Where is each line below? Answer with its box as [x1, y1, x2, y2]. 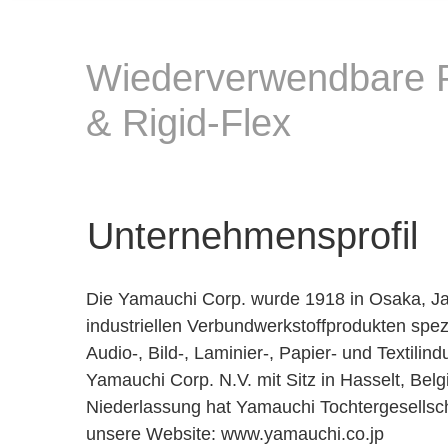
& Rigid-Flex [86, 102, 291, 144]
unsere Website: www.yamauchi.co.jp [86, 424, 384, 444]
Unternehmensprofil [87, 215, 418, 257]
